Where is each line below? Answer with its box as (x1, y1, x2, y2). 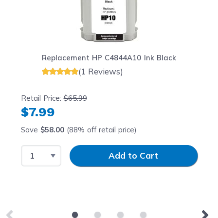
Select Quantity (20, 145, 84, 156)
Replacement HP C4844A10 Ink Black (42, 53, 176, 63)
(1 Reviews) (78, 66, 124, 76)
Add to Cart (109, 150, 158, 161)
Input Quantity (60, 145, 119, 156)
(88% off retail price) (64, 125, 137, 134)
